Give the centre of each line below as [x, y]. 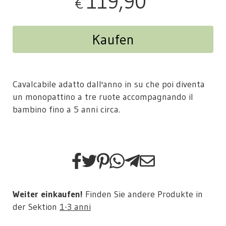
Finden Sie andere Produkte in [143, 194]
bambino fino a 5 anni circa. [66, 110]
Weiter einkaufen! [48, 194]
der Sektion [36, 207]
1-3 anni [75, 207]
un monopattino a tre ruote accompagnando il [103, 97]
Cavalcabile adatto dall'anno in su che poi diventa [109, 84]
